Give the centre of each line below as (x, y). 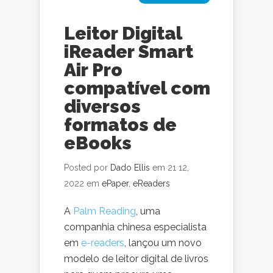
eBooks (98, 143)
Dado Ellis (130, 168)
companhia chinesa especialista (135, 227)
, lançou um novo (163, 243)
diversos (102, 106)
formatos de (120, 125)
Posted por (87, 168)
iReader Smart (129, 51)
